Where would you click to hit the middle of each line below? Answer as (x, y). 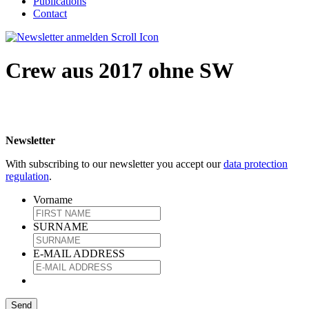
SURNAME (61, 226)
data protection (256, 163)
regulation (27, 176)
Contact (50, 13)
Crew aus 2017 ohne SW (120, 71)
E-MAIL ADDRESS (79, 253)
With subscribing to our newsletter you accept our (114, 163)
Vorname (53, 199)
